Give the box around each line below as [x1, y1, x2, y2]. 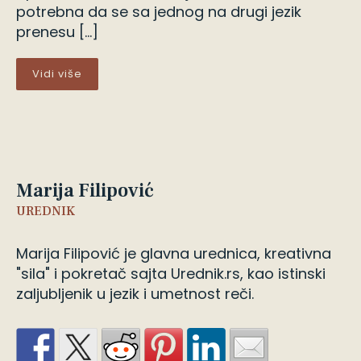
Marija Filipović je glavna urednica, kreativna [16, 243, 331, 263]
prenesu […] [16, 22, 98, 42]
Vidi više [32, 66, 82, 81]
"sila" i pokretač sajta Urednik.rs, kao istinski [16, 263, 326, 284]
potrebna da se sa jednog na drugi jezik [16, 2, 301, 22]
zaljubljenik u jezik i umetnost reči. [16, 284, 254, 304]
